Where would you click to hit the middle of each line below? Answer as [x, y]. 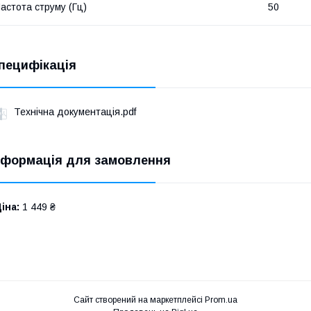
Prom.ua [221, 300]
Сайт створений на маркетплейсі [139, 300]
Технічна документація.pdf [75, 111]
